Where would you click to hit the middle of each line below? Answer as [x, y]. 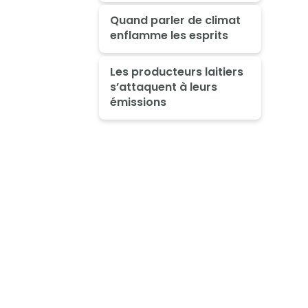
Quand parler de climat [175, 21]
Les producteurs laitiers [176, 72]
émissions [138, 102]
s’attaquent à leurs [163, 87]
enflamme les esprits [169, 36]
